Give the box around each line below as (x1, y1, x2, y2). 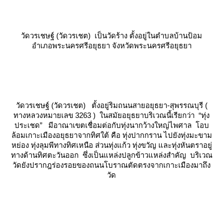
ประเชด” (14, 120, 46, 129)
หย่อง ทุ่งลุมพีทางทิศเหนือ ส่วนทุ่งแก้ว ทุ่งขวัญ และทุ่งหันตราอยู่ (11, 140, 212, 149)
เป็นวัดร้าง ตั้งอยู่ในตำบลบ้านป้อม (91, 31, 202, 40)
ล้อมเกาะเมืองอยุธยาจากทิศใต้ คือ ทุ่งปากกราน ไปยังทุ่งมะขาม (11, 130, 212, 139)
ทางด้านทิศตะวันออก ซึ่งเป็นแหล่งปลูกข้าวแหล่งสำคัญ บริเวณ (10, 150, 213, 159)
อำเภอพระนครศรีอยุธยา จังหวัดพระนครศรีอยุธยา (31, 41, 192, 50)
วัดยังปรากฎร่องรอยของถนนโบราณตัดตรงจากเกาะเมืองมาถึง (12, 160, 211, 169)
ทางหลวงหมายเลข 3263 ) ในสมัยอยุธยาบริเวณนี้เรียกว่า (13, 111, 195, 119)
